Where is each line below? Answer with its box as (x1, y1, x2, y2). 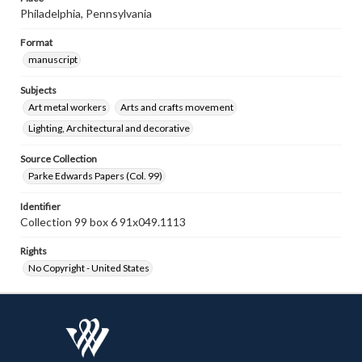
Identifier (20, 200, 61, 213)
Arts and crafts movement (120, 101, 234, 113)
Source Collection (20, 153, 97, 165)
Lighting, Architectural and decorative (28, 122, 190, 134)
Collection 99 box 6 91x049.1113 (20, 215, 186, 229)
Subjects (20, 84, 57, 96)
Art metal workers (28, 101, 107, 113)
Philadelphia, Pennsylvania (20, 6, 152, 20)
